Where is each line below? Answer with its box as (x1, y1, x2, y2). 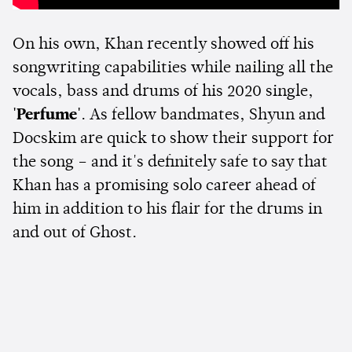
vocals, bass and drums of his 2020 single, (13, 84, 313, 101)
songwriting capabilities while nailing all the (13, 60, 333, 77)
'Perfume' (13, 108, 81, 124)
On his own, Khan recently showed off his (13, 37, 314, 53)
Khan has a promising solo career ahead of (13, 178, 316, 195)
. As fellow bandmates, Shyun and (81, 108, 325, 124)
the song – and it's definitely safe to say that (13, 155, 328, 171)
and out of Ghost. (13, 225, 141, 242)
